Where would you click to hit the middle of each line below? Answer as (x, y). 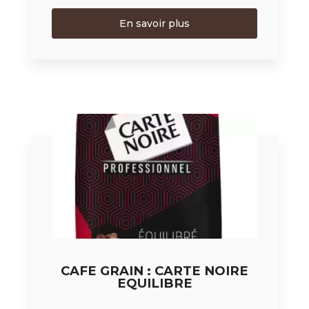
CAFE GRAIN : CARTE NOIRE (154, 270)
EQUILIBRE (154, 283)
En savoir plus (154, 23)
